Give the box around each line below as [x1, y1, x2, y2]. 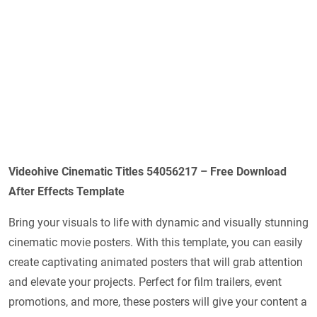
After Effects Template [8, 184, 125, 198]
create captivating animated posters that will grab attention [8, 255, 303, 269]
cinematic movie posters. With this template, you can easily [8, 235, 303, 249]
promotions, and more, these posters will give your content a [8, 294, 307, 309]
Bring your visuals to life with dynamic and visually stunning [8, 215, 309, 229]
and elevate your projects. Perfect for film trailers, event [8, 275, 282, 289]
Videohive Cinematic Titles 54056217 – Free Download [8, 164, 287, 178]
